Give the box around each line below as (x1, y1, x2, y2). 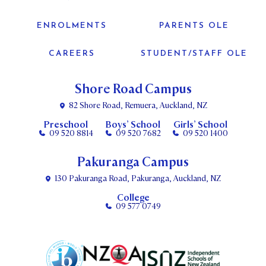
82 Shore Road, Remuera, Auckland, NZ (68, 100, 207, 111)
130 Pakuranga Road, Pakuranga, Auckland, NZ (55, 173, 221, 184)
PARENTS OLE (159, 22, 229, 30)
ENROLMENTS (37, 22, 107, 30)
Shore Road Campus (74, 81, 192, 98)
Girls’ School (173, 119, 227, 131)
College (116, 192, 150, 204)
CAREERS (49, 50, 96, 58)
